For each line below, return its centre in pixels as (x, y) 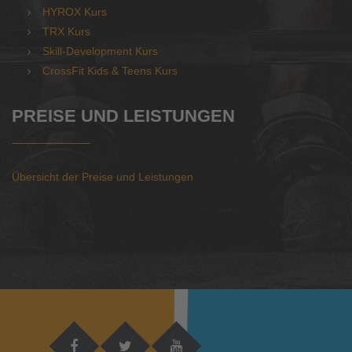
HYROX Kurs (75, 12)
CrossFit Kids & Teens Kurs (110, 71)
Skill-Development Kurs (100, 51)
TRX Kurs (66, 31)
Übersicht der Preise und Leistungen (103, 177)
